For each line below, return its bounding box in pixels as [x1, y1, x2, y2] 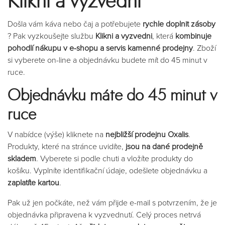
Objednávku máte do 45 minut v [8, 88, 217, 104]
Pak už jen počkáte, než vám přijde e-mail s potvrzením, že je [8, 198, 217, 208]
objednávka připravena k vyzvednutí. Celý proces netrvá [8, 210, 201, 220]
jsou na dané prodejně [126, 142, 203, 152]
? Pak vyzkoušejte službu [8, 31, 95, 41]
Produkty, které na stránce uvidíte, [8, 142, 126, 152]
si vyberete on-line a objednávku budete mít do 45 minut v [8, 55, 207, 65]
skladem [8, 154, 36, 164]
